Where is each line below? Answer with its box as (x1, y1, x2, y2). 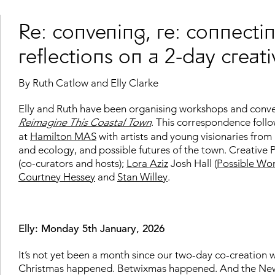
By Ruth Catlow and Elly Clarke (18, 76, 158, 89)
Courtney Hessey (18, 170, 95, 183)
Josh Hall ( (168, 157, 217, 169)
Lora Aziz (126, 157, 168, 169)
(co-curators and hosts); (18, 157, 126, 169)
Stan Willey (117, 170, 168, 183)
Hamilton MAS (30, 130, 96, 142)
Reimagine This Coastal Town (18, 115, 151, 129)
